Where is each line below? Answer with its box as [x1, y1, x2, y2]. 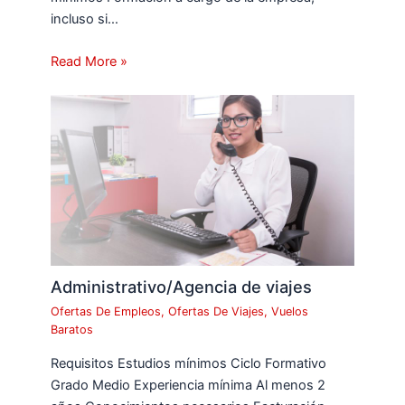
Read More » [51, 53, 128, 71]
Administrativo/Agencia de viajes [51, 277, 313, 297]
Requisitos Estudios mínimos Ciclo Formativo [51, 354, 327, 372]
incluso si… [51, 10, 119, 27]
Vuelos [271, 305, 309, 319]
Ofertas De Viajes [168, 305, 265, 319]
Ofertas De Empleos [51, 305, 162, 319]
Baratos [51, 323, 94, 337]
